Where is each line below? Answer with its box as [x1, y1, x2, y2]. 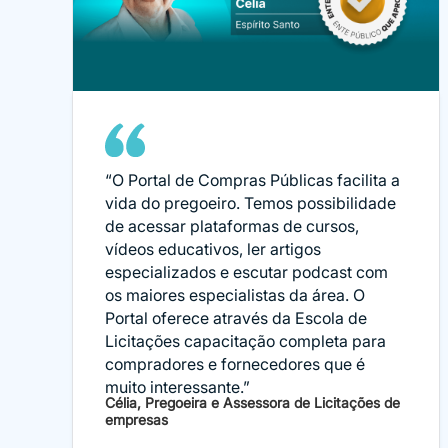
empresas [105, 410, 168, 428]
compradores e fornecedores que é [105, 354, 365, 375]
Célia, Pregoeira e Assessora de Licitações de [105, 393, 400, 411]
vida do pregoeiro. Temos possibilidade [105, 193, 396, 214]
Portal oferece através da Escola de [105, 308, 367, 329]
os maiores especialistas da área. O [105, 285, 365, 306]
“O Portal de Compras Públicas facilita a [105, 170, 400, 191]
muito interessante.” [105, 377, 250, 398]
